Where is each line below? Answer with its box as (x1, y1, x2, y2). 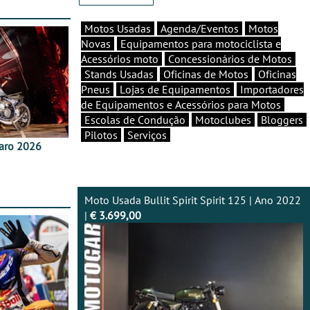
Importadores (240, 82, 304, 97)
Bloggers (261, 113, 303, 127)
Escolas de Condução (84, 113, 185, 127)
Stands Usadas (84, 67, 154, 82)
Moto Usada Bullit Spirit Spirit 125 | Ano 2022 (84, 193, 301, 208)
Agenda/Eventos (161, 21, 239, 36)
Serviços (127, 128, 167, 143)
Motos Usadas (84, 21, 151, 36)
